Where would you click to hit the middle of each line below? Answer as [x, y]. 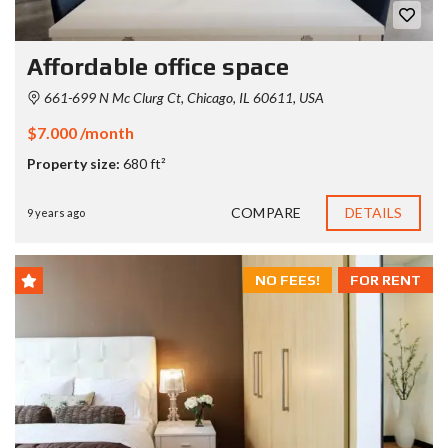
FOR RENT [385, 279]
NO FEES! [287, 279]
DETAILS [373, 212]
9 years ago [56, 212]
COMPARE [266, 212]
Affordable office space [158, 66]
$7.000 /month [80, 132]
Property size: [73, 163]
